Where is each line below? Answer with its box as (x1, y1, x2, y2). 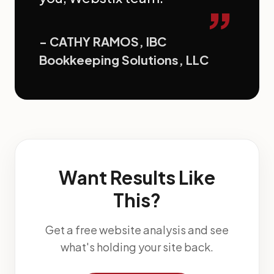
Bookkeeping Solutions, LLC (39, 52, 209, 68)
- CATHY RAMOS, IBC (39, 34, 166, 50)
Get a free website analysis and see (45, 223, 229, 237)
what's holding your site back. (61, 240, 213, 254)
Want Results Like (59, 166, 215, 190)
